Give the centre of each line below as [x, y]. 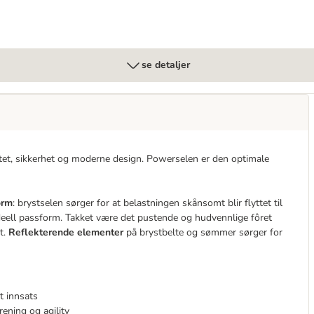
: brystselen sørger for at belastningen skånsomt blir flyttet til [148, 203]
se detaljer [165, 65]
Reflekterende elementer [66, 232]
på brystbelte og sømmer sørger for [203, 232]
